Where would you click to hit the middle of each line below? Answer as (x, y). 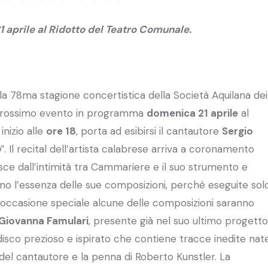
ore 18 (61, 131)
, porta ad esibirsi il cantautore (149, 131)
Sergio (237, 131)
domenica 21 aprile (192, 113)
